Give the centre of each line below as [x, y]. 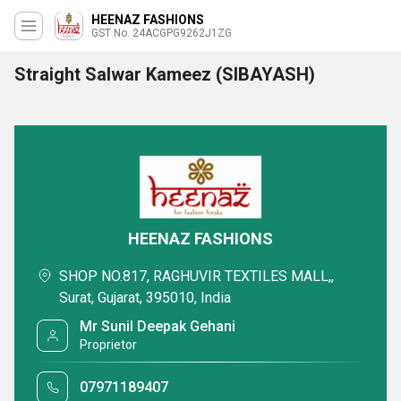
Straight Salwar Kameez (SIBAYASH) [165, 74]
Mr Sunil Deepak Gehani [158, 326]
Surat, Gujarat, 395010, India [145, 298]
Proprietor [109, 345]
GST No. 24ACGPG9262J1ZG [162, 33]
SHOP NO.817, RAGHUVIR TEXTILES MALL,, [196, 276]
